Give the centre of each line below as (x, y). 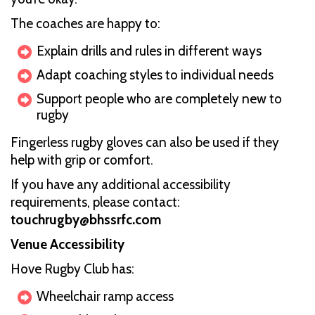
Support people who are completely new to (159, 98)
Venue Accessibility (67, 244)
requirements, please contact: (95, 202)
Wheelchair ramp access (105, 296)
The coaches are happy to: (85, 23)
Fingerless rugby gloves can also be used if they (145, 142)
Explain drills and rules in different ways (149, 51)
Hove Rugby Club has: (72, 269)
